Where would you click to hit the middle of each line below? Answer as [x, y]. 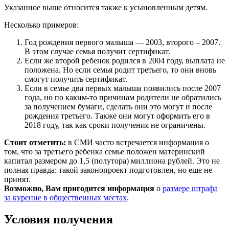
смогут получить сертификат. [76, 79]
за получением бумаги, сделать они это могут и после [118, 106]
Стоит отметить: [35, 142]
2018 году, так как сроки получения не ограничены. [115, 125]
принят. [17, 179]
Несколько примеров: [41, 25]
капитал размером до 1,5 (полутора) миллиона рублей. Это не [112, 161]
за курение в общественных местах [65, 197]
